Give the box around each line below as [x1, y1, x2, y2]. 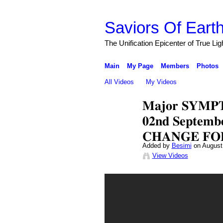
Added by [142, 141, 172, 149]
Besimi [171, 141, 192, 149]
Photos [196, 62, 219, 70]
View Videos [152, 151, 188, 159]
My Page [126, 62, 153, 70]
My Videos [146, 78, 177, 86]
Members [160, 62, 189, 70]
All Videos [104, 78, 134, 86]
